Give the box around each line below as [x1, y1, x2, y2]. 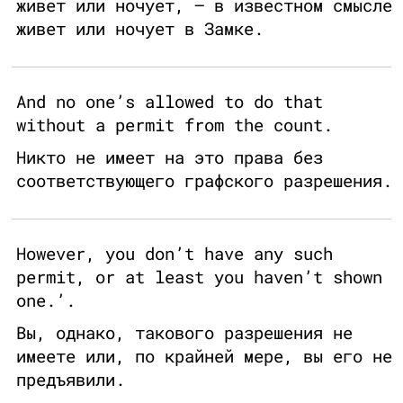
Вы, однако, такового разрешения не [16, 321, 353, 345]
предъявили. [16, 368, 125, 391]
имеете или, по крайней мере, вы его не [16, 345, 392, 368]
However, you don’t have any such [16, 242, 333, 265]
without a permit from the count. [16, 113, 333, 137]
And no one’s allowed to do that [16, 90, 323, 113]
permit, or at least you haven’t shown [16, 265, 382, 289]
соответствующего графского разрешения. [16, 169, 392, 193]
